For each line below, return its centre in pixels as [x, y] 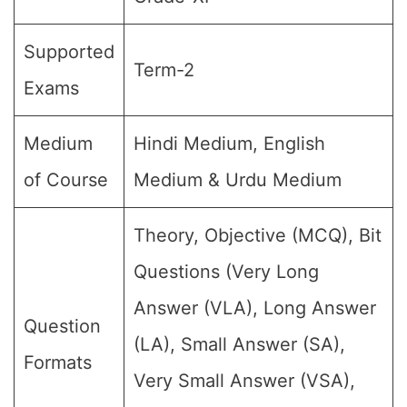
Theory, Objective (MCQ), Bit [258, 235]
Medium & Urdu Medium [238, 180]
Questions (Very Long [226, 272]
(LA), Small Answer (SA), [239, 344]
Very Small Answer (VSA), [244, 381]
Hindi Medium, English [229, 144]
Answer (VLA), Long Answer [255, 308]
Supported [69, 52]
